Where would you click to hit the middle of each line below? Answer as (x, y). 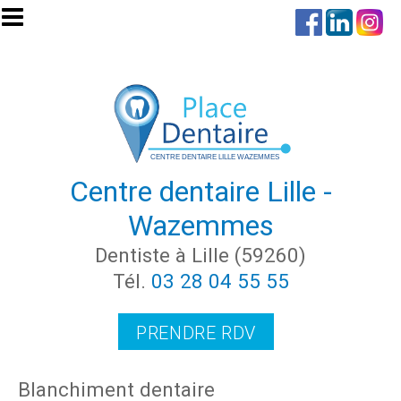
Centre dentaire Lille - (200, 191)
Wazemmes (200, 225)
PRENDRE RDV (196, 333)
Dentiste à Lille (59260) (200, 255)
